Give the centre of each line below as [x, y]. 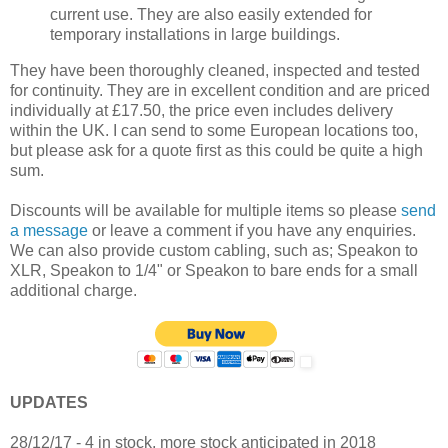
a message [49, 231]
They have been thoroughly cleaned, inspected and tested [215, 71]
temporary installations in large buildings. [195, 35]
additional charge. [73, 291]
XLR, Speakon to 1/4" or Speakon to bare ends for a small [214, 271]
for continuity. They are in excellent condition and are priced [220, 91]
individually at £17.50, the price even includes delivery [201, 111]
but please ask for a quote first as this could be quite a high [216, 151]
